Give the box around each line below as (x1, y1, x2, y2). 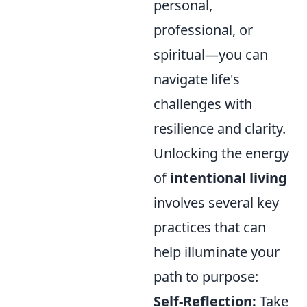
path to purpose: (153, 267, 258, 286)
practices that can (153, 217, 266, 236)
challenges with (153, 94, 252, 113)
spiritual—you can (153, 45, 268, 64)
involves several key (153, 193, 279, 212)
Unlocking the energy (153, 143, 289, 162)
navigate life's (153, 69, 240, 88)
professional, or (153, 20, 253, 39)
